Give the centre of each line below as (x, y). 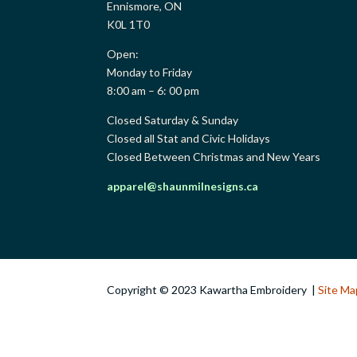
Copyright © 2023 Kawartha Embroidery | (213, 290)
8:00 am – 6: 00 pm (153, 90)
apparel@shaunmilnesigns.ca (183, 186)
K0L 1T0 (129, 24)
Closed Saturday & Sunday (173, 120)
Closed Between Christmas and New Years (214, 156)
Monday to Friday (150, 72)
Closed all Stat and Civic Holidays (189, 138)
